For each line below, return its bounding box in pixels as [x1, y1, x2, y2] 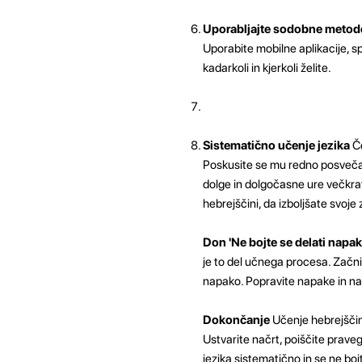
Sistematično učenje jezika [202, 137, 350, 153]
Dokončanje [202, 312, 270, 327]
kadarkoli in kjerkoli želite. [202, 60, 331, 75]
